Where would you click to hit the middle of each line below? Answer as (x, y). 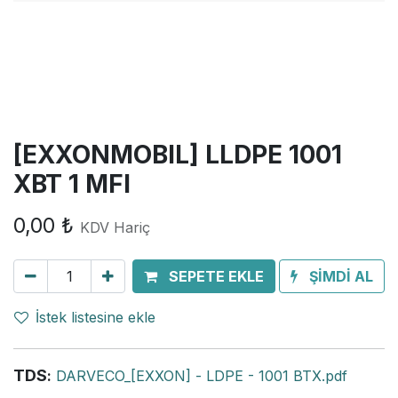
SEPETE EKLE (216, 276)
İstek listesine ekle (96, 317)
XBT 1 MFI (72, 184)
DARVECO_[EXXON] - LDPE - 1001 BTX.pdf (202, 376)
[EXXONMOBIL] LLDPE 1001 (178, 155)
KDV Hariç (115, 227)
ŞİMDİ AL (341, 276)
